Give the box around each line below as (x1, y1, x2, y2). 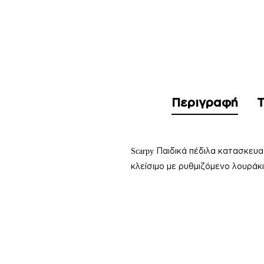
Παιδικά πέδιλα (156, 146, 218, 156)
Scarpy (131, 147, 154, 156)
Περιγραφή (171, 95, 238, 109)
